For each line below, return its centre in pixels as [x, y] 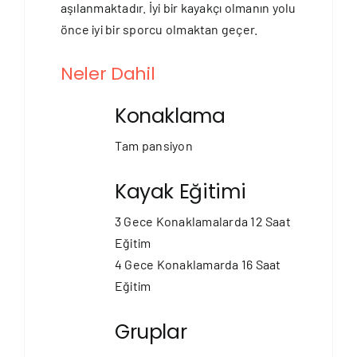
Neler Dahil [108, 74]
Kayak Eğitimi [180, 191]
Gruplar [151, 331]
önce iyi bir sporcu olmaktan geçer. [159, 29]
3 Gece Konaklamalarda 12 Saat [202, 222]
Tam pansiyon [153, 146]
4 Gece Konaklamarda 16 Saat [198, 265]
